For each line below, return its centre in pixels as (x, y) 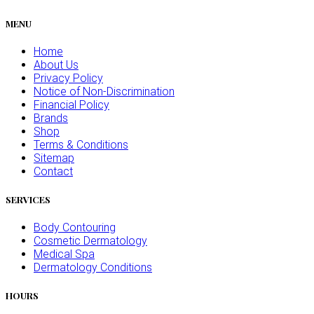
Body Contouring (75, 228)
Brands (51, 118)
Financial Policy (71, 104)
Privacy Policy (68, 78)
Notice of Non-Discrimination (104, 91)
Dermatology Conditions (93, 268)
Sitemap (54, 158)
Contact (53, 171)
